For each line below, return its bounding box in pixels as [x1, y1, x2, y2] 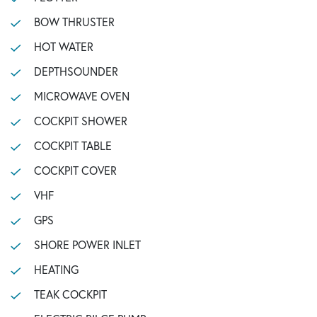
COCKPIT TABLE [33, 138, 112, 153]
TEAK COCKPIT [33, 287, 107, 301]
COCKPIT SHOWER [33, 113, 127, 128]
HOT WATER [33, 39, 93, 54]
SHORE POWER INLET [33, 237, 141, 252]
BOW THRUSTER [33, 14, 115, 29]
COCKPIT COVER [33, 163, 117, 178]
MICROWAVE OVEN [33, 88, 129, 103]
